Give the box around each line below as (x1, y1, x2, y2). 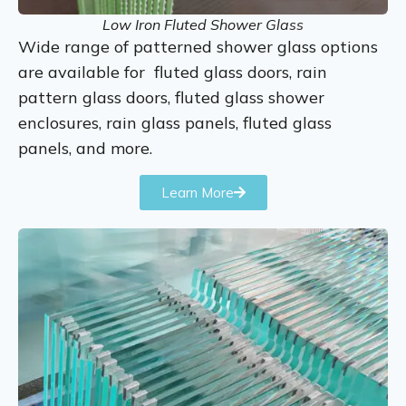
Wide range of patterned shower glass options (18, 36, 378, 58)
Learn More (160, 183, 234, 201)
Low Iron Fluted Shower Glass (102, 15, 304, 34)
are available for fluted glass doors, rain (18, 62, 327, 83)
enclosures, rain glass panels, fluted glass (18, 112, 332, 134)
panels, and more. (18, 138, 152, 159)
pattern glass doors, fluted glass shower (18, 87, 324, 109)
